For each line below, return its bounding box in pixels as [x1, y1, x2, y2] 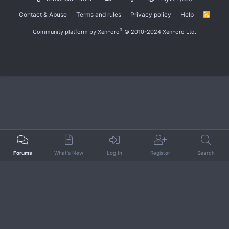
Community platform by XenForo [33, 28, 120, 35]
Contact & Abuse [19, 10, 67, 18]
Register [150, 150, 171, 156]
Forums [13, 150, 33, 156]
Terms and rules [76, 10, 122, 18]
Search [197, 150, 215, 156]
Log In [106, 150, 122, 156]
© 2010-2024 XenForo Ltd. [124, 28, 196, 35]
